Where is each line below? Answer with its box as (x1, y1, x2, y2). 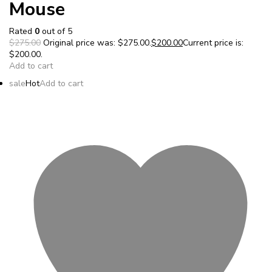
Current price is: (183, 36, 243, 49)
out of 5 (39, 25, 72, 37)
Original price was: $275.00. (41, 36, 151, 49)
